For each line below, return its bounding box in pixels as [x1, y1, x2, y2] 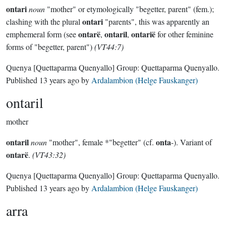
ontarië [131, 28, 155, 40]
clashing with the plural [6, 16, 82, 27]
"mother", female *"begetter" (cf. [47, 137, 156, 147]
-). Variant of [171, 137, 212, 147]
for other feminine [155, 29, 213, 39]
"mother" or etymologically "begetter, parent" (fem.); [45, 4, 214, 14]
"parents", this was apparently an [103, 16, 209, 27]
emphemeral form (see [6, 29, 78, 39]
